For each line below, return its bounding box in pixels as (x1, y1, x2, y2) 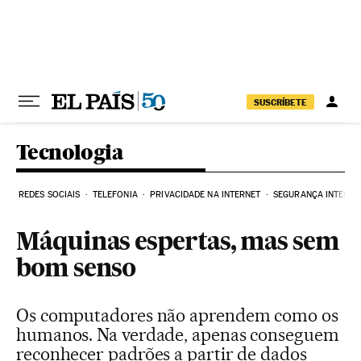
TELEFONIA (92, 189, 138, 200)
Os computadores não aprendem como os (16, 305, 338, 326)
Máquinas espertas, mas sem (16, 231, 339, 255)
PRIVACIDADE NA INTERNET (150, 189, 261, 200)
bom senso (16, 258, 136, 282)
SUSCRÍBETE (254, 96, 307, 108)
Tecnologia (16, 139, 123, 164)
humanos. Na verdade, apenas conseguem (16, 324, 339, 345)
